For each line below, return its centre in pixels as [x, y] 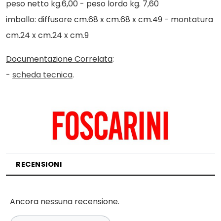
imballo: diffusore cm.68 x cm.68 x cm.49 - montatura [110, 19]
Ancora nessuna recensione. [65, 201]
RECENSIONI [39, 164]
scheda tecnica [42, 75]
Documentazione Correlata [59, 59]
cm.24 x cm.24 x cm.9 [47, 35]
